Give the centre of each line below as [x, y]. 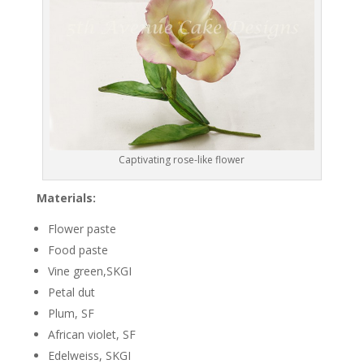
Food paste [78, 250]
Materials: [66, 198]
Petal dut [71, 292]
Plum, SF [71, 314]
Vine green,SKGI [89, 271]
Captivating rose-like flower [182, 160]
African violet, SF [91, 335]
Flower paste [82, 229]
